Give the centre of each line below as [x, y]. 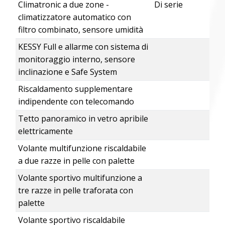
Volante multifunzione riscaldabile [82, 148]
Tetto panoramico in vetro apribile [83, 119]
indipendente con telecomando [76, 102]
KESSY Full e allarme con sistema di [83, 47]
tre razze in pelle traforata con [75, 191]
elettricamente [45, 131]
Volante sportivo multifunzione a [80, 178]
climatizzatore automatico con [74, 17]
